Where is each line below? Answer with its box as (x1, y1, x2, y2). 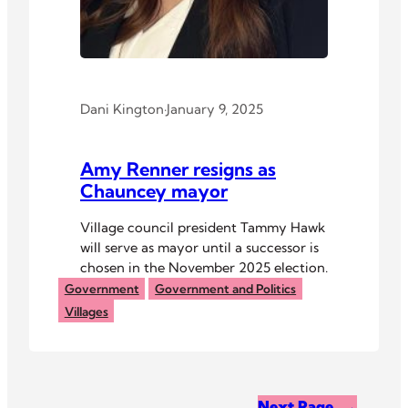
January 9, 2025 (167, 100, 263, 118)
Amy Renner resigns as (80, 157, 276, 180)
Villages (64, 303, 108, 319)
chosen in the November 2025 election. (80, 258, 328, 276)
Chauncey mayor (80, 178, 228, 202)
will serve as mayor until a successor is (80, 238, 319, 256)
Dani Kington (80, 100, 164, 118)
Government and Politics (155, 281, 297, 297)
